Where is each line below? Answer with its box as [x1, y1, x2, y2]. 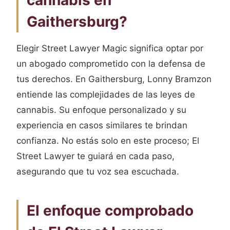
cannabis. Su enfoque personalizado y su [16, 105, 186, 115]
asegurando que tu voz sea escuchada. [16, 166, 179, 177]
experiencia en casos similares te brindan [16, 120, 187, 130]
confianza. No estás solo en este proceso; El [16, 136, 199, 146]
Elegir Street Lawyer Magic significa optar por [16, 43, 203, 53]
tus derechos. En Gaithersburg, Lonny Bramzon [16, 74, 212, 84]
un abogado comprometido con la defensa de [16, 59, 205, 69]
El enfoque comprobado [27, 202, 194, 219]
